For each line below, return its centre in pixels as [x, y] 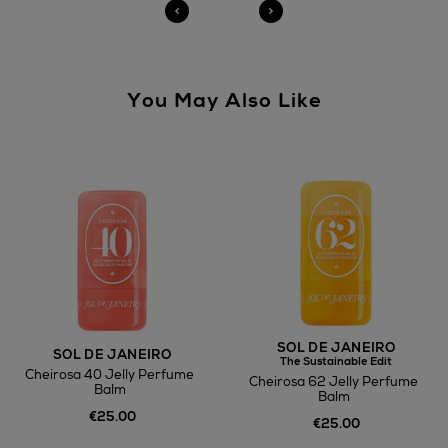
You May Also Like [224, 100]
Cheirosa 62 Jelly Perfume [333, 381]
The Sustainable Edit [336, 361]
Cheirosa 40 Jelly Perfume [109, 374]
